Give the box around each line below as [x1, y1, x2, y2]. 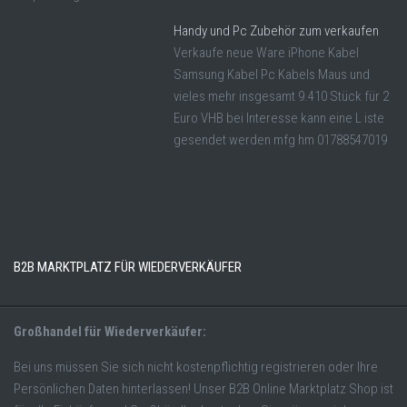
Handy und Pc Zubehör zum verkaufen [174, 23, 379, 40]
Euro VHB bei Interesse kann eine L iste [174, 110, 384, 127]
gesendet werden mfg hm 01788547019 [174, 132, 387, 149]
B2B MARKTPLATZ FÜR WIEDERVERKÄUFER [14, 259, 242, 276]
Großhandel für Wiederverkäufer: [14, 323, 206, 341]
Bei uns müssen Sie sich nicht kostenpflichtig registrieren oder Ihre [14, 359, 378, 376]
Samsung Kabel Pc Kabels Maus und [174, 66, 370, 84]
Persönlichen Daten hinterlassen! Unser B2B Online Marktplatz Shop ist [14, 381, 393, 398]
